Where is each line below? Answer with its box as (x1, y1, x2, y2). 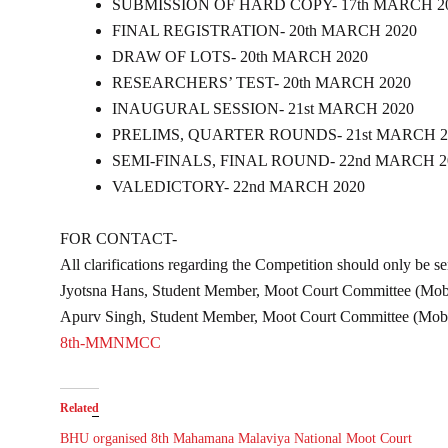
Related (60, 401, 99, 416)
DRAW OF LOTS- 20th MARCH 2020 (112, 48, 368, 66)
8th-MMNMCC (60, 334, 161, 352)
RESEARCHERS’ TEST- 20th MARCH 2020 (112, 74, 411, 92)
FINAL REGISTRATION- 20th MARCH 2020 (112, 22, 417, 40)
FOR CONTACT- (60, 230, 177, 248)
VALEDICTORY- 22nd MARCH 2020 (112, 178, 365, 196)
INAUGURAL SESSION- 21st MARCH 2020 (112, 100, 414, 118)
